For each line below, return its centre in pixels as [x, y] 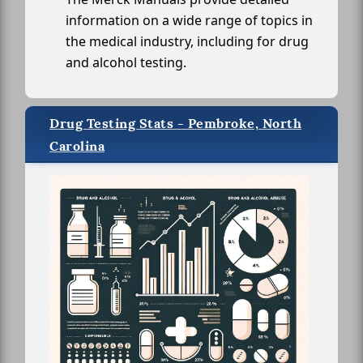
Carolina [77, 147]
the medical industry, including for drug [187, 42]
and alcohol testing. [126, 63]
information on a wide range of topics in [189, 21]
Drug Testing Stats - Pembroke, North [175, 124]
